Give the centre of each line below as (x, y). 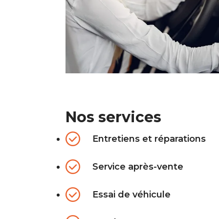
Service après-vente (138, 166)
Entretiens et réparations (149, 139)
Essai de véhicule (132, 194)
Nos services (114, 117)
